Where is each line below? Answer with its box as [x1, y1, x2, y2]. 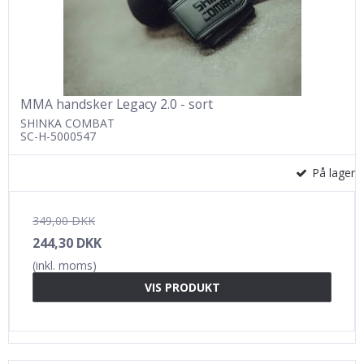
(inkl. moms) [32, 257, 97, 273]
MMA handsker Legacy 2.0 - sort [20, 94, 213, 113]
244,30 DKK [32, 233, 102, 252]
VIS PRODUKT [144, 279, 220, 295]
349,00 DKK [32, 212, 95, 228]
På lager [309, 164, 355, 180]
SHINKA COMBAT [20, 115, 115, 131]
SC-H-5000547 [20, 128, 96, 144]
